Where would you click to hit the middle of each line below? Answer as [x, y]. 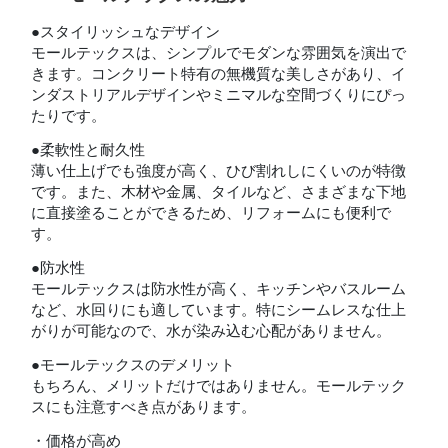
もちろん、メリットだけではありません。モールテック [219, 385]
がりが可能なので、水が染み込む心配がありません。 [211, 330]
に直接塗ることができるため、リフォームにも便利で [211, 212]
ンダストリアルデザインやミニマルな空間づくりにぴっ [219, 94]
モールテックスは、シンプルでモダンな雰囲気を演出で [219, 52]
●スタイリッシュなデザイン [126, 31]
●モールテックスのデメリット [133, 364]
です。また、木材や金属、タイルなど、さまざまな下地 [219, 191]
